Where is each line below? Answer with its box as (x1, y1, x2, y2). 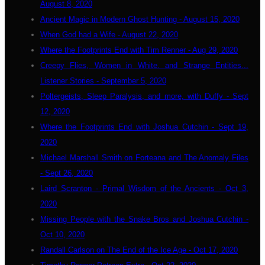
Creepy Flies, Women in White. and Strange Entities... (40, 61, 248, 70)
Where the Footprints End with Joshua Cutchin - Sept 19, (40, 122, 248, 131)
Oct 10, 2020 (40, 230, 85, 239)
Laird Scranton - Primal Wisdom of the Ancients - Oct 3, (40, 184, 248, 193)
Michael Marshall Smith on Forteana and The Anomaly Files (40, 153, 248, 162)
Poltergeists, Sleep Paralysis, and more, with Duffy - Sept (40, 92, 248, 101)
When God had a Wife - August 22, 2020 (40, 30, 178, 39)
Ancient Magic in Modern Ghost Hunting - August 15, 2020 (40, 15, 240, 24)
